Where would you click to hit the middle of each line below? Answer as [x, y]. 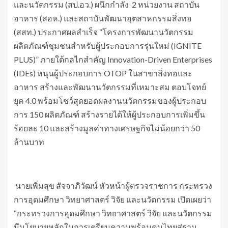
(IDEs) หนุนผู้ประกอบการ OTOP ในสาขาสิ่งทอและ [103, 73]
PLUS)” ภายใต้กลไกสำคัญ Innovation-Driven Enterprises [113, 59]
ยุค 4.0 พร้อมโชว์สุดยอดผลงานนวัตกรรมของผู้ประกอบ [110, 100]
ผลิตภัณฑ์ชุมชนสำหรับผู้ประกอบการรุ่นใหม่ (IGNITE [108, 45]
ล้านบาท [29, 141]
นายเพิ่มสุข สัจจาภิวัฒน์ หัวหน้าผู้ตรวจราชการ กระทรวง [113, 185]
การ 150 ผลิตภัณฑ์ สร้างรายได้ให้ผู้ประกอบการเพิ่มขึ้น [109, 114]
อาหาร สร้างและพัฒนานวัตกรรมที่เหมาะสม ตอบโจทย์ [110, 87]
